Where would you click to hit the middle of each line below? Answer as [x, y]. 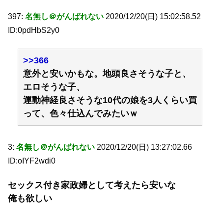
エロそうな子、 [54, 87]
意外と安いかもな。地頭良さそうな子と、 [107, 73]
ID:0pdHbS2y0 [34, 30]
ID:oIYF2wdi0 [32, 161]
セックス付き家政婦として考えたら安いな [92, 185]
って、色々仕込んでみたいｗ [81, 113]
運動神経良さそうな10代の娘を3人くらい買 [110, 100]
